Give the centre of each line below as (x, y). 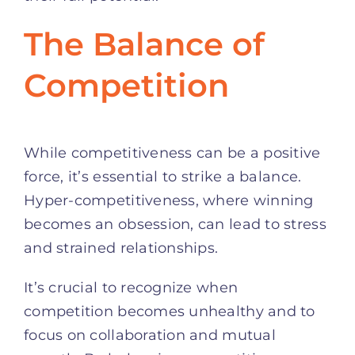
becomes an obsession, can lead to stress (175, 224)
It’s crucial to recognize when (131, 287)
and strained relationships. (121, 248)
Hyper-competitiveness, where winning (169, 200)
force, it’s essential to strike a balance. (163, 176)
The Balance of (144, 44)
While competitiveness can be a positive (172, 153)
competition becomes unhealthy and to (170, 311)
